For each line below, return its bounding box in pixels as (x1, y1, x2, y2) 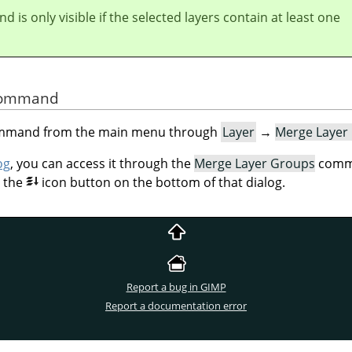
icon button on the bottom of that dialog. (41, 174, 285, 192)
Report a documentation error (105, 298, 247, 313)
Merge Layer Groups (194, 155, 315, 173)
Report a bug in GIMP (126, 279, 226, 294)
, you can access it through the (10, 155, 194, 173)
